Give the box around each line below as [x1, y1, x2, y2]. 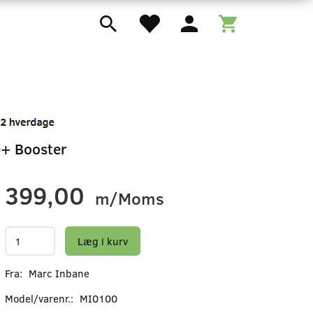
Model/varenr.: [5, 291, 77, 305]
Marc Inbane [29, 266, 90, 280]
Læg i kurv [78, 233, 129, 248]
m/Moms [91, 187, 165, 210]
